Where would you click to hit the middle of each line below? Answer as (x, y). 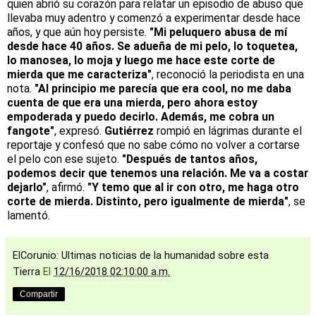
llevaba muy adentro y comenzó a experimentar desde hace (154, 18)
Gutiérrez (129, 130)
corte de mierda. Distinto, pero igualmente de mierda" (148, 201)
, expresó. (79, 130)
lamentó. (29, 215)
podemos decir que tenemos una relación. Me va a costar (158, 173)
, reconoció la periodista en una (228, 74)
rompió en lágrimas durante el (228, 130)
